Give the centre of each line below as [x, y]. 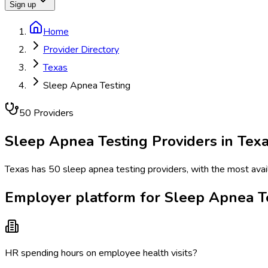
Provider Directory [81, 50]
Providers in [193, 141]
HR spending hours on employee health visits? [101, 253]
